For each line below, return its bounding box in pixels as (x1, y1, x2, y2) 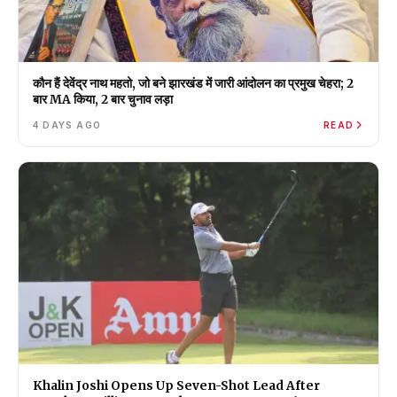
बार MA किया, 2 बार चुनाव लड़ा (33, 91, 173, 107)
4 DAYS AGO (33, 119, 101, 130)
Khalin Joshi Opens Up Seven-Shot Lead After (33, 378, 321, 394)
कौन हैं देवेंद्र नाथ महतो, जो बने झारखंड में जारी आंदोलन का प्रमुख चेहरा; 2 (33, 75, 354, 91)
